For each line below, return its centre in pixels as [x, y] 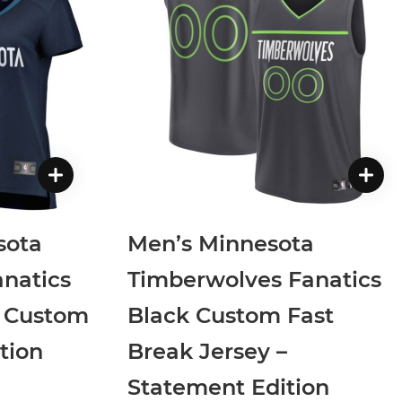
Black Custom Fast [231, 315]
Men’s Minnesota [221, 243]
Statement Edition [228, 387]
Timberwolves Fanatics [254, 279]
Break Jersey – [207, 351]
